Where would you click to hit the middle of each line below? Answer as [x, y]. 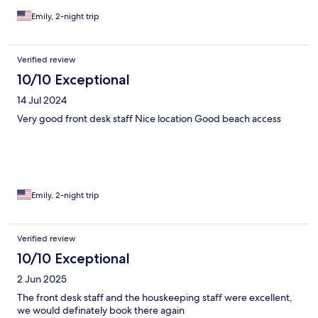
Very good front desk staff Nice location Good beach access [149, 119]
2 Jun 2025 [42, 279]
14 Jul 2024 [42, 100]
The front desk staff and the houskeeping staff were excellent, [155, 298]
